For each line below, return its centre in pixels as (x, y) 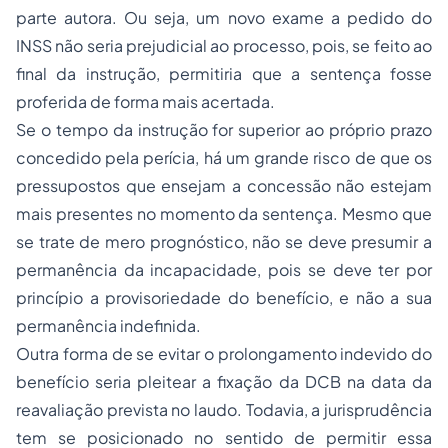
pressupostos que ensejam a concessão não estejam (224, 185)
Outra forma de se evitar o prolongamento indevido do (224, 353)
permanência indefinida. (108, 325)
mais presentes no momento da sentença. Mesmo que (224, 213)
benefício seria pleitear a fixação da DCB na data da (224, 381)
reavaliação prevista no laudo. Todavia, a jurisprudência (224, 409)
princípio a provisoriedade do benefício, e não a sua (224, 297)
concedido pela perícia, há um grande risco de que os (224, 157)
